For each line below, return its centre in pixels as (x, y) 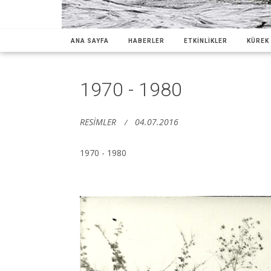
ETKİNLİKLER (206, 41)
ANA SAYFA (90, 41)
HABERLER (146, 41)
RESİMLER (98, 122)
